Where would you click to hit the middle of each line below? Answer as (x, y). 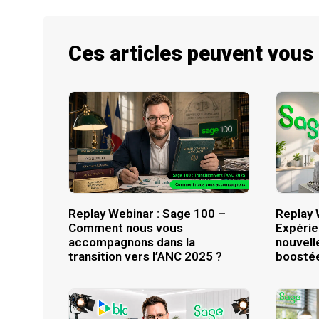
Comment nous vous (126, 228)
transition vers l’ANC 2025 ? (145, 256)
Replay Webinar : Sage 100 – (147, 213)
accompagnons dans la (132, 242)
